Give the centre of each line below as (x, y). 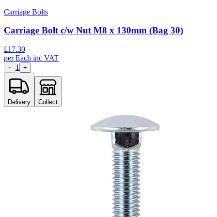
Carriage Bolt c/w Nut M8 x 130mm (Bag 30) (93, 31)
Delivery (19, 102)
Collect (48, 102)
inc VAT (46, 58)
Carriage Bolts (26, 12)
